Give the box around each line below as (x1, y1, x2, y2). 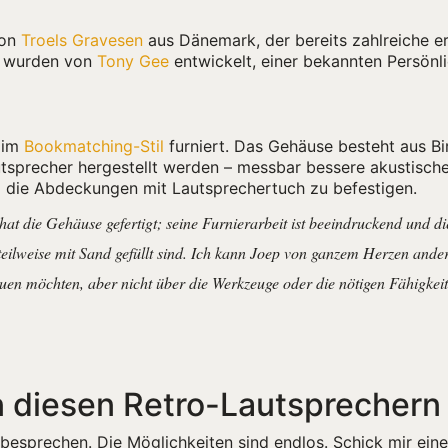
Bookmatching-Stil (24, 135, 164, 156)
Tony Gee (97, 51, 169, 71)
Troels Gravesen (21, 30, 143, 50)
